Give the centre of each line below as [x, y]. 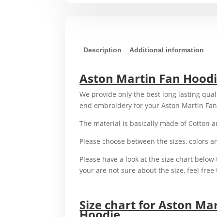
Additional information [167, 50]
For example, [100, 188]
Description [103, 50]
